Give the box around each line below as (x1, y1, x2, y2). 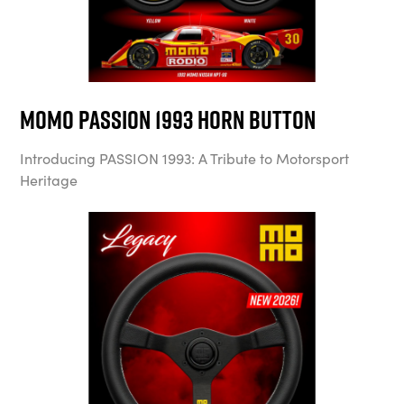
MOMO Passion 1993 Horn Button (20, 102, 317, 138)
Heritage (20, 170, 78, 190)
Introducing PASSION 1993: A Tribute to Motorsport (20, 148, 350, 169)
